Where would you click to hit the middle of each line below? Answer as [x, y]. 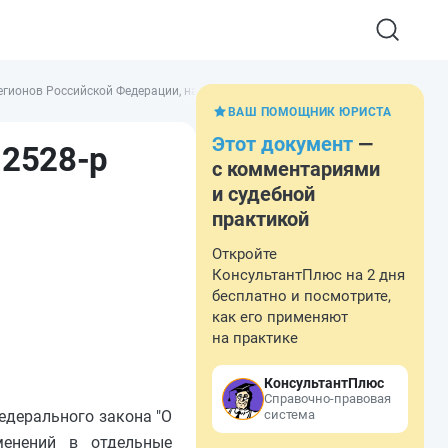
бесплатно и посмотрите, [301, 296]
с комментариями [296, 169]
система [289, 414]
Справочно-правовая [327, 398]
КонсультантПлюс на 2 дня [308, 275]
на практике [255, 338]
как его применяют [280, 317]
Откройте [244, 254]
